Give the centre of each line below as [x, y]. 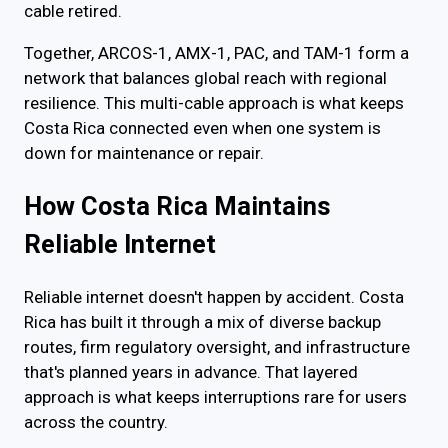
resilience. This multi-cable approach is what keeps [214, 103]
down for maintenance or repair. [144, 153]
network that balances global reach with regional [205, 78]
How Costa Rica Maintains [177, 206]
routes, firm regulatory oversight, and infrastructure [217, 346]
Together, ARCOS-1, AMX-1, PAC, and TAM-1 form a [216, 53]
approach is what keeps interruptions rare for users [215, 396]
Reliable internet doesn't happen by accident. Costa [214, 296]
